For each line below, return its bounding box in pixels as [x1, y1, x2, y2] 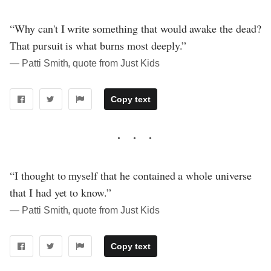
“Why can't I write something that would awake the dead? [10, 21, 261, 36]
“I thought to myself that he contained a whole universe [10, 168, 252, 183]
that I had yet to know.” [10, 184, 112, 200]
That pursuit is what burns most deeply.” [10, 38, 187, 53]
